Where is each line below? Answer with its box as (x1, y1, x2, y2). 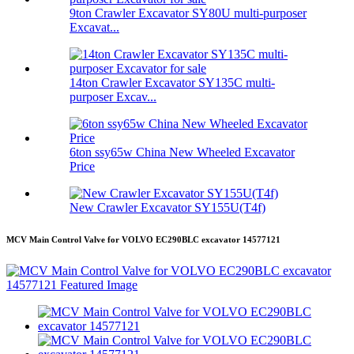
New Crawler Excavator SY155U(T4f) (70, 201, 265, 215)
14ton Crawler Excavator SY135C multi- (70, 76, 275, 90)
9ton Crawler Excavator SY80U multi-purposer (70, 6, 307, 21)
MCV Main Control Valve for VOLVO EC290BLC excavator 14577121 (6, 235, 281, 245)
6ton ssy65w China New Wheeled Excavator (70, 145, 295, 160)
